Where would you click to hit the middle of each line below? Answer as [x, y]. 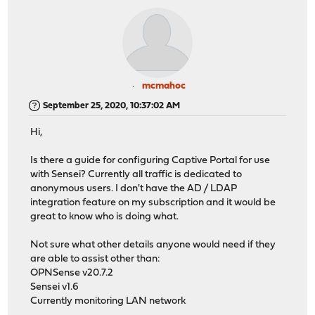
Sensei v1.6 [55, 288]
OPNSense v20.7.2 [72, 274]
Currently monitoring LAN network [108, 302]
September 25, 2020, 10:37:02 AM [112, 105]
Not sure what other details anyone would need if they [153, 245]
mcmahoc [164, 86]
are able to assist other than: [96, 259]
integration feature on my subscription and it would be [153, 203]
